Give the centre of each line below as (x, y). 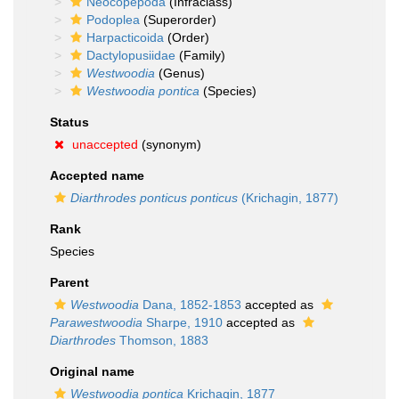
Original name (92, 371)
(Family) (200, 55)
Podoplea (113, 20)
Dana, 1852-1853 (190, 305)
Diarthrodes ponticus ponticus (154, 198)
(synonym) (170, 144)
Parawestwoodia (96, 322)
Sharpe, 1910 (183, 322)
